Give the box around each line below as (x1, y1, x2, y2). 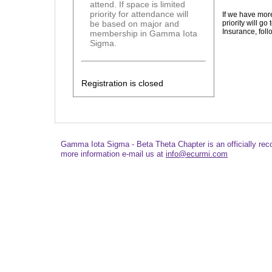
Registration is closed (81, 78, 163, 88)
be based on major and (90, 19, 180, 29)
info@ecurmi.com (166, 149, 228, 159)
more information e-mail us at (61, 149, 166, 159)
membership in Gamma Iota (90, 29, 198, 39)
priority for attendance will (90, 9, 189, 19)
